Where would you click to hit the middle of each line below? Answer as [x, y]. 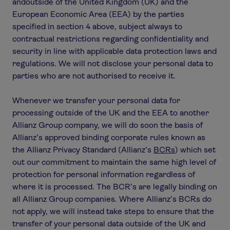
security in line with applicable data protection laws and [114, 51]
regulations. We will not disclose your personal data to [113, 63]
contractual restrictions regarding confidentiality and [110, 39]
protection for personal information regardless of [104, 174]
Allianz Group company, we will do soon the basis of [108, 125]
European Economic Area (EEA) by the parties [98, 14]
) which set [195, 150]
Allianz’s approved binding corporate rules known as [109, 137]
